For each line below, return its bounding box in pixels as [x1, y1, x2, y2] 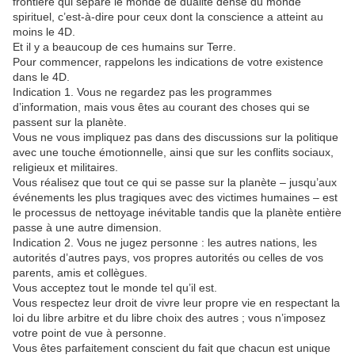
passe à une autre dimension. [13, 221, 162, 235]
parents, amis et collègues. [13, 266, 147, 280]
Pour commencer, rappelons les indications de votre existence [13, 55, 323, 69]
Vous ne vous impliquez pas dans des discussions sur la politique [13, 131, 338, 144]
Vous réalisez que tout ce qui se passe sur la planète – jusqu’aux [13, 176, 337, 189]
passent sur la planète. [13, 116, 127, 129]
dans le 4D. [13, 71, 70, 84]
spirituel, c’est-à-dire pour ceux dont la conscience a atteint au [13, 10, 323, 24]
